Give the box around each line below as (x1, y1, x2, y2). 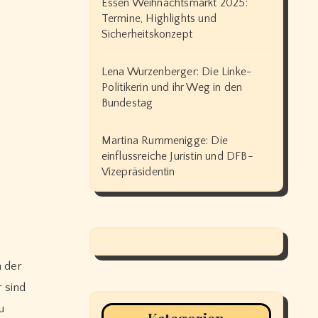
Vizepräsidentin (101, 165, 175, 178)
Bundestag (101, 96, 153, 109)
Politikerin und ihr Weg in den (101, 80, 243, 94)
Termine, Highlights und (101, 11, 217, 25)
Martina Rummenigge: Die (101, 133, 229, 147)
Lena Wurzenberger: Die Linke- (101, 65, 253, 78)
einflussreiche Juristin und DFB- (101, 149, 253, 163)
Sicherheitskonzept (101, 27, 193, 40)
